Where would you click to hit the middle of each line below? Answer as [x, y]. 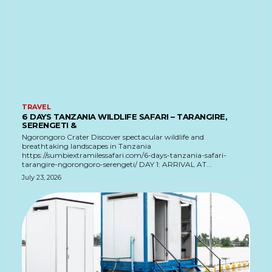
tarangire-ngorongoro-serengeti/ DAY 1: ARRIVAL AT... [117, 165]
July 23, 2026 [42, 178]
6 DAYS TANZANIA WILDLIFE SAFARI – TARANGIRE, [124, 117]
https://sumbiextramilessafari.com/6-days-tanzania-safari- [124, 155]
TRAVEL [36, 107]
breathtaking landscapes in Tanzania [87, 146]
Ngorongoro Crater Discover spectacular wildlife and [56, 137]
